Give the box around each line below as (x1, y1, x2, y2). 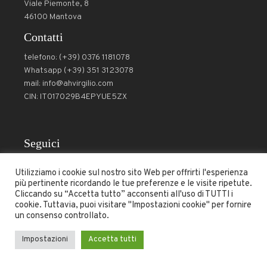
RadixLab (200, 212, 235, 222)
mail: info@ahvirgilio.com (24, 79, 114, 89)
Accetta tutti (88, 235, 136, 244)
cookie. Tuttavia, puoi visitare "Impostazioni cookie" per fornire (15, 200, 252, 211)
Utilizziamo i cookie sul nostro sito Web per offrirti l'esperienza (15, 167, 248, 179)
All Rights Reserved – (31, 212, 111, 222)
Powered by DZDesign (111, 212, 193, 222)
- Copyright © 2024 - (159, 195, 241, 206)
